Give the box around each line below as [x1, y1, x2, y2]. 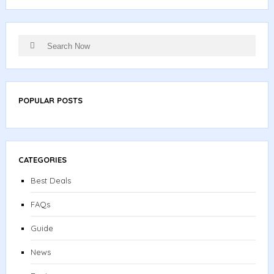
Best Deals [30, 176, 71, 186]
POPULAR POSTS [18, 95, 83, 106]
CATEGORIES [18, 155, 67, 165]
